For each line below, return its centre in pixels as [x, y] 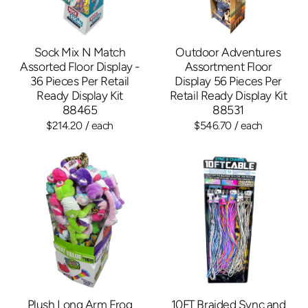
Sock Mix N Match [80, 52]
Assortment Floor [228, 66]
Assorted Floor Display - [80, 66]
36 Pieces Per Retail [80, 80]
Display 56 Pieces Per [228, 80]
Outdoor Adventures [228, 52]
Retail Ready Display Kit [228, 95]
